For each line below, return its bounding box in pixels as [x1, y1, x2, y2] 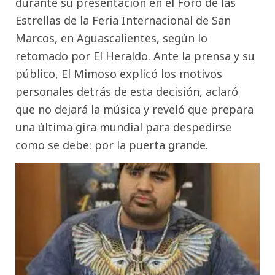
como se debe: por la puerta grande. [15, 137, 208, 153]
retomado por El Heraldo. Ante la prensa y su [15, 48, 255, 64]
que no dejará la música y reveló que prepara [15, 102, 254, 117]
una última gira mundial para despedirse [15, 120, 231, 135]
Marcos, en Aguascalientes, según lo [15, 31, 207, 46]
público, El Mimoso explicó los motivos [15, 66, 222, 82]
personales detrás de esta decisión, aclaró [15, 84, 238, 99]
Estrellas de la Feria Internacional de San [15, 13, 231, 28]
